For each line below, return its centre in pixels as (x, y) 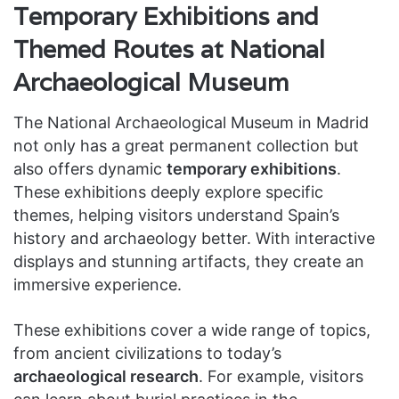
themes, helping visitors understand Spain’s (176, 215)
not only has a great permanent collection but (186, 145)
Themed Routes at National (169, 50)
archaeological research (106, 376)
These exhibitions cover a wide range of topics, (192, 330)
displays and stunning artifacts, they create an (189, 261)
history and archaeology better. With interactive (194, 238)
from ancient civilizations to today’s (147, 353)
